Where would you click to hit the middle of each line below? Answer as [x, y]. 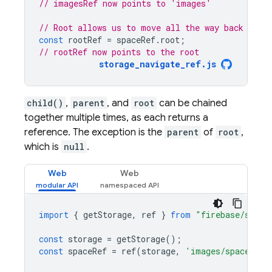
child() [45, 103]
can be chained [192, 103]
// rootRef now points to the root [119, 52]
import [54, 215]
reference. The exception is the [94, 132]
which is [43, 147]
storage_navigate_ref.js [158, 64]
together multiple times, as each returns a [116, 118]
